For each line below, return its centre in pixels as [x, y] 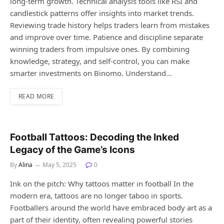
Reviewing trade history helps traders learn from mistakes [110, 25]
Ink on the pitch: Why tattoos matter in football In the [102, 184]
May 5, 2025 [59, 165]
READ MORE [36, 96]
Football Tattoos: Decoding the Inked [94, 137]
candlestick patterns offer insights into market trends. [102, 13]
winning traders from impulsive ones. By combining [100, 49]
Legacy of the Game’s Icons [72, 150]
